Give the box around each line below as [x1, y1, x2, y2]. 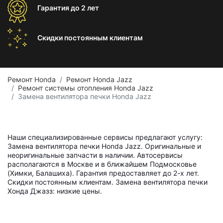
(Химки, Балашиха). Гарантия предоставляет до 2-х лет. [7, 169, 199, 177]
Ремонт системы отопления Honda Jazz [18, 84, 153, 92]
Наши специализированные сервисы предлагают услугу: [7, 133, 203, 141]
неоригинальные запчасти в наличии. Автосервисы [7, 151, 183, 159]
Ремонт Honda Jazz [66, 75, 132, 84]
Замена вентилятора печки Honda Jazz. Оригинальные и [7, 142, 201, 150]
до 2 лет [71, 3, 99, 12]
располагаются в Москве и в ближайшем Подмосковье [7, 160, 197, 168]
